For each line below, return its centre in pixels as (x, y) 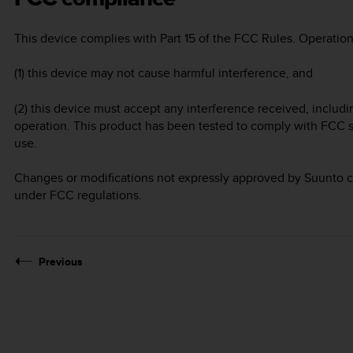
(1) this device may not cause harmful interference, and (163, 73)
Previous (61, 262)
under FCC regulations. (78, 195)
